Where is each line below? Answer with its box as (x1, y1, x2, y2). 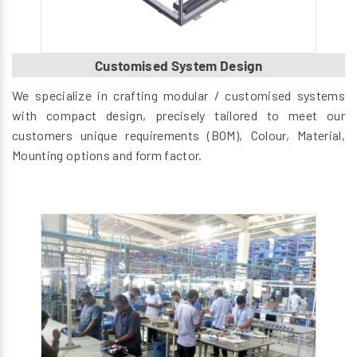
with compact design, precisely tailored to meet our (12, 108, 345, 124)
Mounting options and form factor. (12, 147, 202, 163)
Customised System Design (94, 57, 263, 74)
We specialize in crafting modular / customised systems (12, 88, 345, 104)
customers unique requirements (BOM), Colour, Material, (12, 127, 345, 143)
